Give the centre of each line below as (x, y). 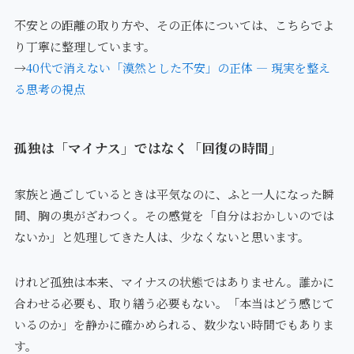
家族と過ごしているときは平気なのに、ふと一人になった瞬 (174, 194)
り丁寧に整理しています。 (85, 47)
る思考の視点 (49, 89)
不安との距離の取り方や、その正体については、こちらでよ (174, 25)
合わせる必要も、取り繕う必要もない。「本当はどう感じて (174, 303)
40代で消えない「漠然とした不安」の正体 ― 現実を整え (178, 68)
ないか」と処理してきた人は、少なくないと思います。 (162, 236)
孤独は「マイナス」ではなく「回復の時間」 (148, 147)
